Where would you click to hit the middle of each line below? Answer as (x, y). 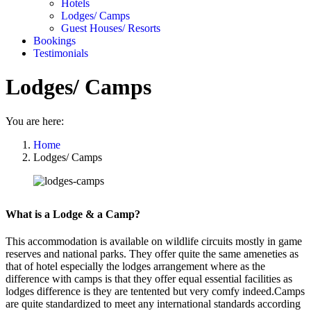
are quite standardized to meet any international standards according (153, 303)
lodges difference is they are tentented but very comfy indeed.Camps (155, 291)
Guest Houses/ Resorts (111, 28)
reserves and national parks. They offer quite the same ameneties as (152, 253)
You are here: (35, 121)
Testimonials (61, 53)
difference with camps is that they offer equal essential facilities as (149, 278)
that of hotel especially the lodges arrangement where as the (135, 266)
